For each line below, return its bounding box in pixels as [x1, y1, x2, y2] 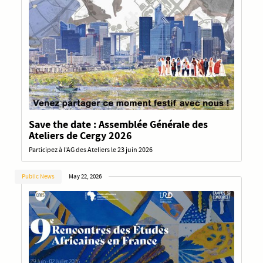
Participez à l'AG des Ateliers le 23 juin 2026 [29, 145, 153, 155]
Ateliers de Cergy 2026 [29, 129, 132, 143]
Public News [22, 173, 55, 181]
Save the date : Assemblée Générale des [29, 117, 208, 132]
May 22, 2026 [69, 173, 102, 181]
